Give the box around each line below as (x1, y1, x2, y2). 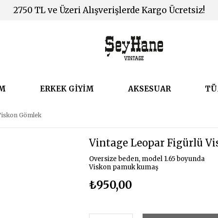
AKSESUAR (128, 84, 171, 93)
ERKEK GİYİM (40, 84, 94, 93)
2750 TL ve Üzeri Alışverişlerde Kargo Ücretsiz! (13, 5, 205, 16)
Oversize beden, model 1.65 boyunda (89, 155, 205, 163)
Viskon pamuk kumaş (89, 163, 158, 171)
